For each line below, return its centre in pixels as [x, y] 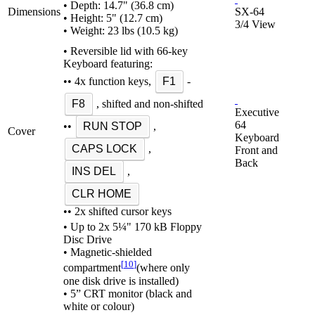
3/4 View [255, 25]
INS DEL [94, 172]
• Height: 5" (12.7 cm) [113, 18]
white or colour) [99, 306]
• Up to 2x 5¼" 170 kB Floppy [133, 227]
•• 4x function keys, [109, 82]
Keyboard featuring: [108, 64]
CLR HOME [102, 194]
